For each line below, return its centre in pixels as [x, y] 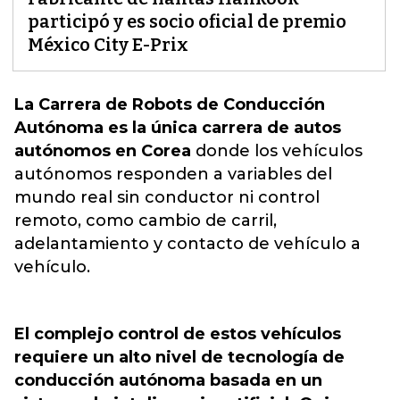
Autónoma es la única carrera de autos [178, 128]
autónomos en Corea [103, 151]
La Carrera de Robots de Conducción [170, 104]
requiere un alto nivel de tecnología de [179, 357]
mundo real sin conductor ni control [167, 197]
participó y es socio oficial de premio [187, 21]
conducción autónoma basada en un [168, 380]
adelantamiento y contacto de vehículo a [187, 244]
